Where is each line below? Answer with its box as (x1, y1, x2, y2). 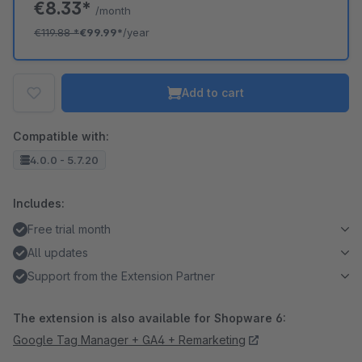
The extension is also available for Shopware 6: (13, 311, 286, 325)
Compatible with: (13, 129, 109, 143)
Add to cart (181, 86, 244, 99)
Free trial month (27, 222, 111, 236)
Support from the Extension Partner (27, 269, 215, 283)
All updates (27, 246, 88, 259)
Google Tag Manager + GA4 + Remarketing (13, 333, 246, 347)
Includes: (13, 196, 65, 210)
